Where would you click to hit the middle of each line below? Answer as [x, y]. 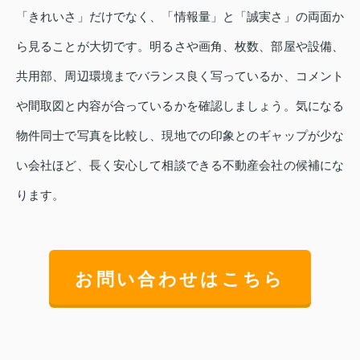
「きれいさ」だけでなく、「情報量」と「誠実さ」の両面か [180, 17]
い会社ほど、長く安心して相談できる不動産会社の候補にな [180, 166]
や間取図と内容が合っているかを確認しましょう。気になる [180, 106]
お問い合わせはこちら [180, 279]
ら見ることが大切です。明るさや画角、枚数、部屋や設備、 [180, 47]
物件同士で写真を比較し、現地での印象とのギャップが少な [180, 136]
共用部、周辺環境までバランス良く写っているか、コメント [180, 76]
